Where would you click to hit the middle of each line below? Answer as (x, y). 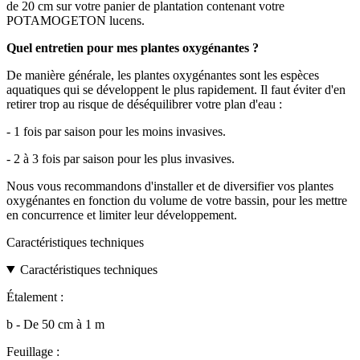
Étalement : (35, 297)
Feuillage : (33, 351)
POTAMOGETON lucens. (76, 20)
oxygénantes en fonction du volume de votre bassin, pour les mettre (177, 200)
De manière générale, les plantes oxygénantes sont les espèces (163, 75)
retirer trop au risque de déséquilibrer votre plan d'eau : (144, 104)
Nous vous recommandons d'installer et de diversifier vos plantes (170, 186)
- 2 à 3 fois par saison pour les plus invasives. (121, 158)
